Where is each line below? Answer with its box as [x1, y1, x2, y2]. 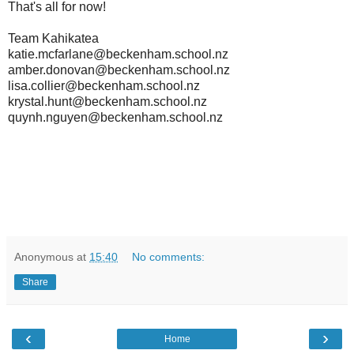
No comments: [132, 250, 205, 263]
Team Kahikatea [8, 31, 99, 45]
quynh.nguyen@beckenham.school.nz [8, 110, 223, 124]
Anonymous [14, 250, 73, 263]
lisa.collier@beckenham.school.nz [8, 78, 200, 92]
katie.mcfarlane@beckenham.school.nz [8, 47, 228, 61]
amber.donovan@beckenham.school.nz [8, 62, 230, 77]
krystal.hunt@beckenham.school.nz [8, 94, 207, 108]
